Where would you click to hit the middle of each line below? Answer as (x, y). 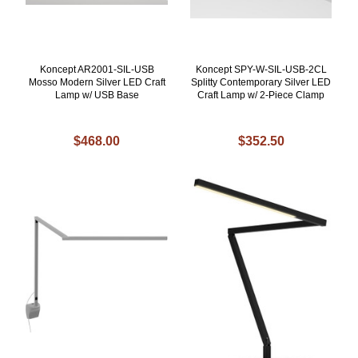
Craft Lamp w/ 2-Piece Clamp (261, 95)
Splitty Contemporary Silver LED (261, 83)
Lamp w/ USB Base (97, 95)
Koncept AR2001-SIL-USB (97, 70)
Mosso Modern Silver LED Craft (97, 83)
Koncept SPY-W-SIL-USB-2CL (261, 70)
